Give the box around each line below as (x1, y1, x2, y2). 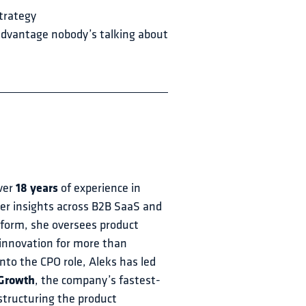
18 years (16, 182, 58, 195)
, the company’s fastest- (35, 275, 161, 288)
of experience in (58, 182, 143, 195)
